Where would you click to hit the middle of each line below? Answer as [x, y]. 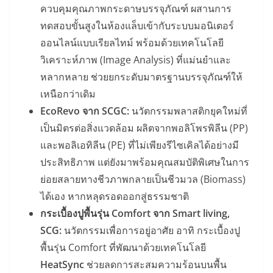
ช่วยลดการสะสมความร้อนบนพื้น [155, 264]
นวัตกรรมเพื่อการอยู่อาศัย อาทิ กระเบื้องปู [151, 230]
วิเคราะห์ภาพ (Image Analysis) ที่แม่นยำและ [136, 59]
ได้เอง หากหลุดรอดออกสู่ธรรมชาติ [115, 196]
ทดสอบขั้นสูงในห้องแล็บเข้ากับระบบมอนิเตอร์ [137, 25]
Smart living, [201, 213]
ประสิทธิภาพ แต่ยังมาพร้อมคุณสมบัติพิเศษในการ [145, 162]
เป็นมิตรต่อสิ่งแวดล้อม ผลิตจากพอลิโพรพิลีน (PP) [144, 128]
